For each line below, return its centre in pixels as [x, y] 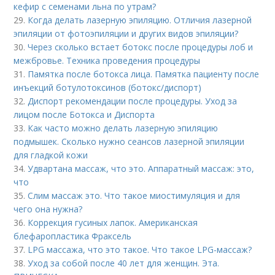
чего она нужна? [48, 209]
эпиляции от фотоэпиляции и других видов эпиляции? [126, 33]
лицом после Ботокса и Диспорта [84, 114]
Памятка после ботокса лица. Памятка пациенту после [144, 74]
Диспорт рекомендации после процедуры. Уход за [133, 101]
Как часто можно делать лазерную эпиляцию [123, 128]
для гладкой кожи [51, 155]
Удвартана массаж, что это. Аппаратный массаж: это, [141, 168]
